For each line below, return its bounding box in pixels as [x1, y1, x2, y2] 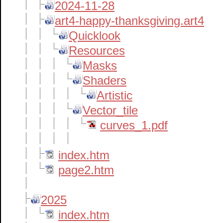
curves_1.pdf [100, 118, 168, 132]
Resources [69, 44, 125, 57]
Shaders [83, 74, 126, 87]
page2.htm [58, 163, 114, 177]
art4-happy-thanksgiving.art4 [55, 14, 204, 27]
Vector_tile [83, 104, 138, 117]
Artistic [97, 89, 132, 102]
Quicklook [69, 29, 120, 42]
